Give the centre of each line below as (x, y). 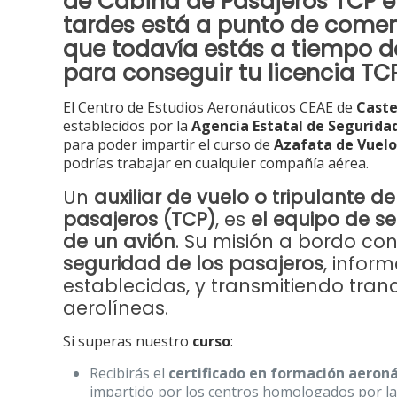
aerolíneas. (116, 308)
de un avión (120, 241)
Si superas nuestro (128, 341)
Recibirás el (129, 373)
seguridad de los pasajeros (194, 264)
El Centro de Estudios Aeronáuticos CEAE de (210, 107)
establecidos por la (128, 126)
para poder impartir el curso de (169, 144)
